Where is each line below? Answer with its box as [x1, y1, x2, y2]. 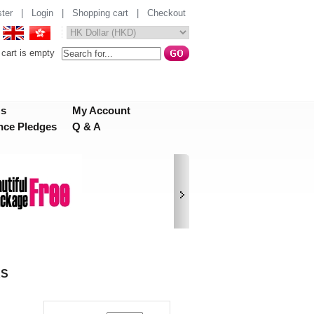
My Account [72, 104, 130, 116]
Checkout [147, 8, 186, 18]
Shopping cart [72, 8, 128, 18]
